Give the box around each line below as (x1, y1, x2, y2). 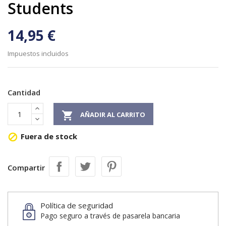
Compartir (8, 162, 45, 173)
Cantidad (8, 87, 40, 97)
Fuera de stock (19, 131, 77, 142)
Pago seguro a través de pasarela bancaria (40, 211, 180, 220)
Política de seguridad (40, 200, 113, 210)
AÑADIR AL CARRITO (80, 110, 145, 119)
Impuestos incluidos (8, 49, 69, 58)
